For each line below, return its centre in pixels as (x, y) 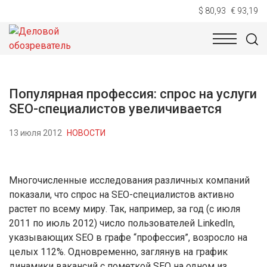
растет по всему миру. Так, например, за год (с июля (125, 209)
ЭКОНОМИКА (177, 49)
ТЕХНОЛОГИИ (102, 49)
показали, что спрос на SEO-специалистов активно (122, 195)
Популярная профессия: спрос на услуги (133, 94)
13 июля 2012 (35, 133)
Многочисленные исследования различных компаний (129, 180)
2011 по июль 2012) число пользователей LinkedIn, (122, 223)
